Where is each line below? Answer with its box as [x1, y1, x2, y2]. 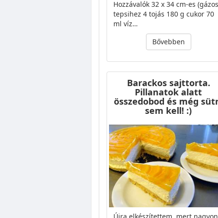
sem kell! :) [145, 104, 192, 116]
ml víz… [113, 18, 138, 28]
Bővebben [152, 36, 185, 46]
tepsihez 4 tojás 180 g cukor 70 [113, 9, 214, 18]
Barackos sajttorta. [127, 76, 210, 89]
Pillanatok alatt [135, 86, 202, 98]
